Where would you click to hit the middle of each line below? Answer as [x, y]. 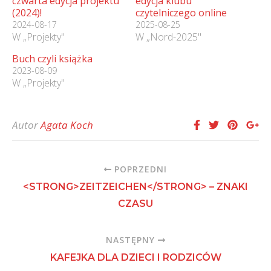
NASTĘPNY [132, 240]
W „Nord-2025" [168, 37]
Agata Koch [67, 125]
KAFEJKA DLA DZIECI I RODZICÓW [135, 258]
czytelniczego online [181, 13]
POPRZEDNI [139, 169]
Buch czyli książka [52, 59]
